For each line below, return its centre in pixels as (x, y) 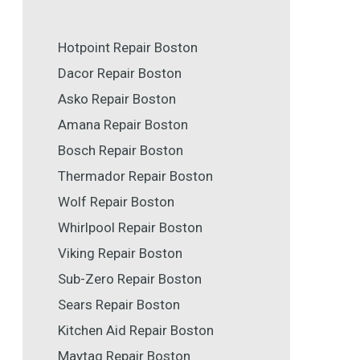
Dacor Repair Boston (120, 74)
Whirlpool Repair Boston (130, 228)
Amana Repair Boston (123, 125)
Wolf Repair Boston (116, 202)
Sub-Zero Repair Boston (130, 279)
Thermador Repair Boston (135, 176)
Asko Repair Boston (117, 99)
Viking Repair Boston (120, 254)
